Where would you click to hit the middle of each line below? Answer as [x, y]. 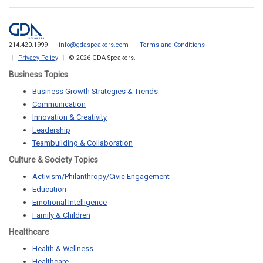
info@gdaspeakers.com [94, 45]
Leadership [51, 130]
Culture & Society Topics [53, 160]
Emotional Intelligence [70, 203]
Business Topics [38, 75]
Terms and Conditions [172, 45]
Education [49, 190]
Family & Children [61, 215]
